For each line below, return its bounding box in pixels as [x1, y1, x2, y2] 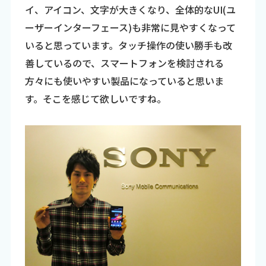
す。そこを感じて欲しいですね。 [24, 91, 166, 106]
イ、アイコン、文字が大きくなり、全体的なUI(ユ [24, 2, 236, 17]
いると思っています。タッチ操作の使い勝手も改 [24, 38, 232, 53]
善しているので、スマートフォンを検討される [24, 56, 224, 71]
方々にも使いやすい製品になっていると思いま [24, 74, 224, 88]
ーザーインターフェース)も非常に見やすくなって [24, 20, 236, 35]
